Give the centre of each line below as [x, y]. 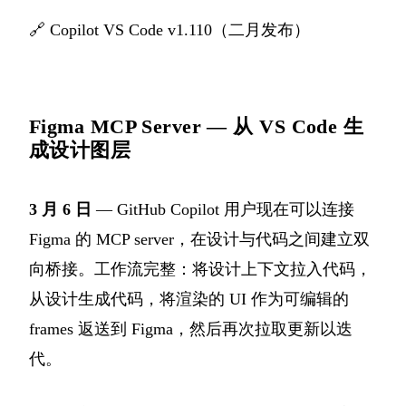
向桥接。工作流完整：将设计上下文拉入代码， [200, 269]
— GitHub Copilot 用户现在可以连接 [223, 209]
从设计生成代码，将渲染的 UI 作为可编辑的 [189, 299]
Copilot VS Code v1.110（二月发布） [180, 29]
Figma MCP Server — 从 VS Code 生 [197, 126]
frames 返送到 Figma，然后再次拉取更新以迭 [191, 329]
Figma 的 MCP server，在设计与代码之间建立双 [199, 239]
